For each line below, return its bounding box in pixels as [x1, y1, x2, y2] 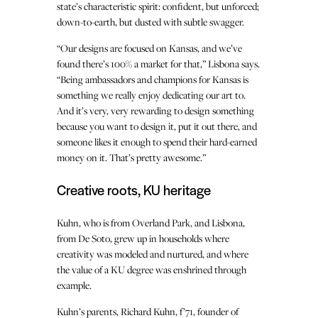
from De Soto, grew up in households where [57, 231, 229, 245]
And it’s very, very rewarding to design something [57, 103, 254, 117]
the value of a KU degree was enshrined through [57, 262, 246, 276]
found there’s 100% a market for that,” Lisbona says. [57, 56, 260, 70]
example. [57, 278, 92, 292]
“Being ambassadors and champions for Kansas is [57, 72, 248, 86]
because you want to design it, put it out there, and [57, 119, 257, 133]
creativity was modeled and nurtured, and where [57, 246, 248, 261]
